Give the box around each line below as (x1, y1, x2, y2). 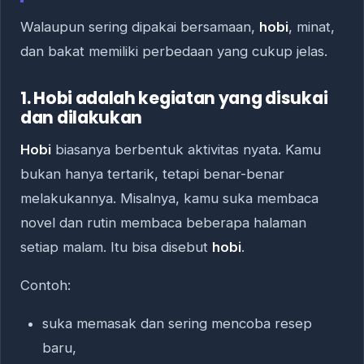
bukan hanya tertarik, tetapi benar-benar (20, 165, 284, 182)
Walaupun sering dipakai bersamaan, (20, 19, 259, 36)
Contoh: (20, 276, 71, 293)
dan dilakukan (20, 106, 143, 130)
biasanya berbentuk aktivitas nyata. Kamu (51, 141, 321, 158)
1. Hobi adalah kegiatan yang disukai (20, 86, 328, 110)
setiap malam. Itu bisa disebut (20, 238, 212, 255)
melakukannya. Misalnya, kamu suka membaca (20, 189, 318, 206)
